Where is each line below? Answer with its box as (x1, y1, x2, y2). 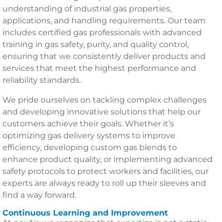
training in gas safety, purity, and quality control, (2, 40, 189, 49)
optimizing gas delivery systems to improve (2, 131, 175, 140)
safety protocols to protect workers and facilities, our (2, 166, 209, 176)
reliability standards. (2, 75, 81, 85)
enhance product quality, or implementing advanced (2, 155, 213, 164)
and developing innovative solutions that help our (2, 107, 201, 116)
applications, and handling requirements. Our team (2, 16, 206, 25)
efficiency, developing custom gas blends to (2, 143, 177, 152)
